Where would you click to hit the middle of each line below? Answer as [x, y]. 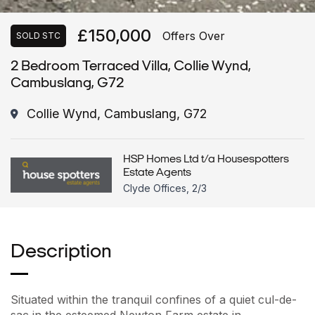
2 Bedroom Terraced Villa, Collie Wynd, [131, 67]
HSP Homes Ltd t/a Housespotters [206, 160]
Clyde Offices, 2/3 [165, 188]
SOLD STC [38, 35]
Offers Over [194, 36]
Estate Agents [157, 173]
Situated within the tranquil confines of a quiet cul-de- [154, 300]
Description [61, 253]
